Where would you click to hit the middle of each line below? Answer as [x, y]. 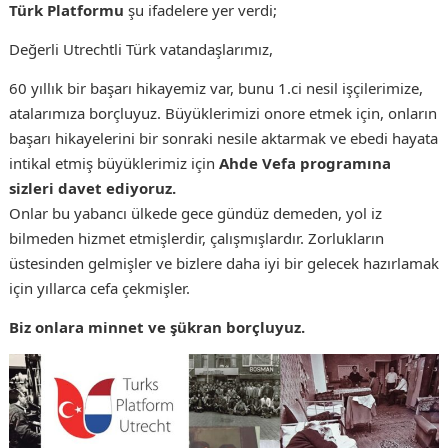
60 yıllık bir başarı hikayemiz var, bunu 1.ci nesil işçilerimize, [215, 88]
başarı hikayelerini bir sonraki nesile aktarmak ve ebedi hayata [223, 138]
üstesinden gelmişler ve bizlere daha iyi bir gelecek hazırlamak [223, 263]
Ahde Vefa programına [304, 163]
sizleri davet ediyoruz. [92, 188]
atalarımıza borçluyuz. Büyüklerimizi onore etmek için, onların [222, 113]
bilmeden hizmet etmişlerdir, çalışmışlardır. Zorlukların [196, 238]
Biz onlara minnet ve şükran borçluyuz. [156, 327]
